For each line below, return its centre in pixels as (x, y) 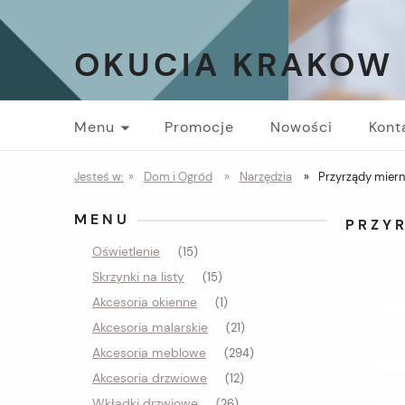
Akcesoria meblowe (149, 353)
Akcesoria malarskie (150, 327)
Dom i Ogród (178, 177)
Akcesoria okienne (145, 302)
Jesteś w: (99, 177)
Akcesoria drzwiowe (150, 378)
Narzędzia (265, 177)
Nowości (301, 127)
